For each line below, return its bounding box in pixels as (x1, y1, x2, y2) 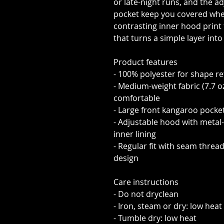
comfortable (113, 92, 160, 103)
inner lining (113, 128, 156, 139)
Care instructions (113, 176, 178, 187)
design (113, 152, 138, 163)
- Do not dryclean (113, 188, 178, 199)
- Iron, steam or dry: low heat (113, 200, 222, 211)
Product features (113, 56, 177, 67)
